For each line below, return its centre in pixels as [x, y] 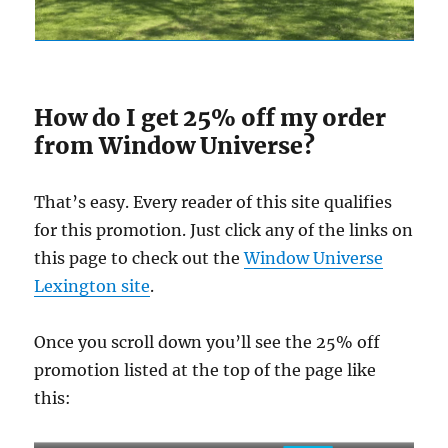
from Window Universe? [175, 145]
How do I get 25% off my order [210, 117]
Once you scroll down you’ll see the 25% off [207, 341]
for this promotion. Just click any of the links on [224, 229]
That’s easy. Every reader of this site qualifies [213, 201]
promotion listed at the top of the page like [205, 369]
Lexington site [92, 285]
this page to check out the [139, 257]
